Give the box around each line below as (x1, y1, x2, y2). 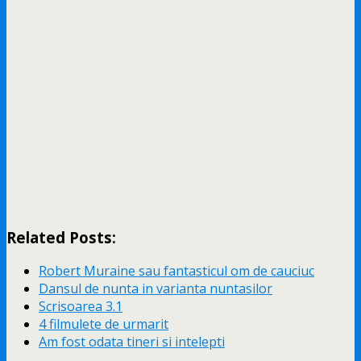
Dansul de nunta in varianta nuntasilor (39, 280, 272, 298)
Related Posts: (6, 226, 116, 247)
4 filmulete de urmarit (39, 315, 168, 334)
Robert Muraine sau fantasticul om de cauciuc (39, 262, 314, 280)
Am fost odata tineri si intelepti (39, 333, 225, 351)
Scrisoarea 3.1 (39, 297, 122, 316)
